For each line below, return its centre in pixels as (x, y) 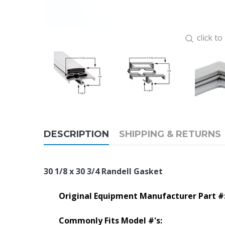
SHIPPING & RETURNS (170, 134)
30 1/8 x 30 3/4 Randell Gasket (103, 171)
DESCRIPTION (76, 134)
